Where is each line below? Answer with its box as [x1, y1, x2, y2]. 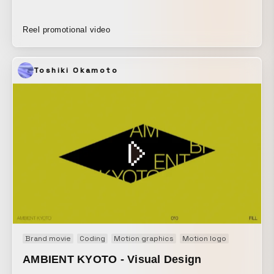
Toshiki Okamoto [34, 65, 118, 75]
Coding [80, 233, 105, 243]
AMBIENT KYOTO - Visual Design [23, 253, 202, 265]
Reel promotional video [23, 24, 111, 34]
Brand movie [25, 233, 71, 243]
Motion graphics [114, 233, 174, 243]
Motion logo [182, 233, 226, 243]
